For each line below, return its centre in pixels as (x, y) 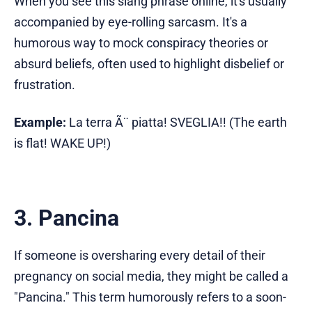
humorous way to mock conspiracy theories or (141, 43)
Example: (41, 123)
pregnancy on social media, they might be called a (151, 276)
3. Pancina (67, 218)
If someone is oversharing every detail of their (140, 256)
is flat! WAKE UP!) (62, 143)
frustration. (45, 85)
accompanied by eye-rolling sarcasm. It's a (131, 22)
